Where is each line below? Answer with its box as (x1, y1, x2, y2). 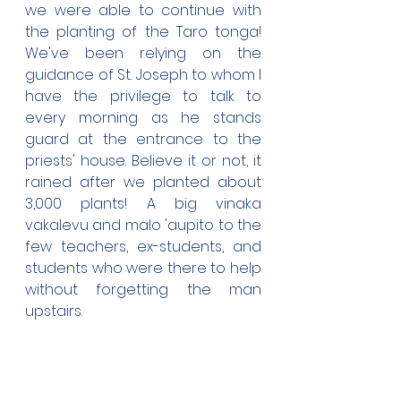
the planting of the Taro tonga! (25, 21, 261, 42)
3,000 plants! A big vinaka (25, 193, 261, 214)
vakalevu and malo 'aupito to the (25, 215, 261, 235)
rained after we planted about (25, 172, 261, 192)
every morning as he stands (25, 107, 261, 128)
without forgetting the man (25, 279, 261, 300)
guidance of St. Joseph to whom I (25, 64, 261, 85)
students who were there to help (25, 258, 261, 278)
